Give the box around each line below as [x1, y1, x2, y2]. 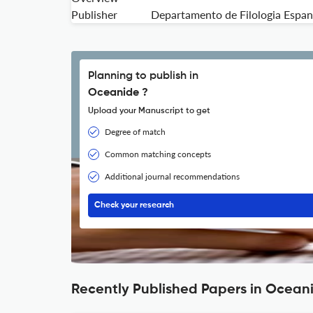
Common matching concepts [105, 149, 211, 159]
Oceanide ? [88, 87, 148, 99]
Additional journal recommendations [105, 171, 240, 182]
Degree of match [105, 126, 166, 137]
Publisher [71, 8, 117, 21]
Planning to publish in [88, 71, 198, 82]
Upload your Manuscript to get [88, 107, 210, 115]
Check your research [94, 201, 174, 210]
